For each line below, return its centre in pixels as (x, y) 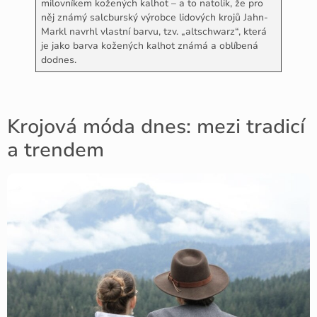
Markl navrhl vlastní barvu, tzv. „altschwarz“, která (154, 32)
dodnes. (58, 60)
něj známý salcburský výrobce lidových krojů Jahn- (154, 18)
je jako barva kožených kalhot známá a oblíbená (149, 46)
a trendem (56, 150)
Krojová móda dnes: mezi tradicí (156, 127)
